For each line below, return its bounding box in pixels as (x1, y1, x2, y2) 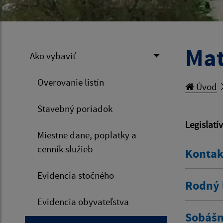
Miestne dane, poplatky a (37, 129, 136, 141)
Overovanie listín (37, 76, 104, 89)
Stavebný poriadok (37, 103, 112, 115)
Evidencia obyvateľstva (37, 196, 129, 208)
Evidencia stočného (37, 169, 114, 182)
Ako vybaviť (30, 50, 76, 62)
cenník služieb (37, 143, 93, 155)
